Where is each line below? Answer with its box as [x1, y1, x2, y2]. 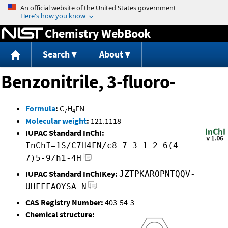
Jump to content [85, 2, 142, 12]
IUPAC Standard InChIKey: [25, 168, 118, 179]
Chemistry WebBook [45, 25, 151, 41]
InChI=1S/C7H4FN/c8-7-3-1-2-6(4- [25, 140, 183, 151]
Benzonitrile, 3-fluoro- [1, 70, 176, 94]
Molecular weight [25, 116, 87, 126]
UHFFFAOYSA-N [25, 182, 87, 192]
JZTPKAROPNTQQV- [119, 169, 195, 179]
